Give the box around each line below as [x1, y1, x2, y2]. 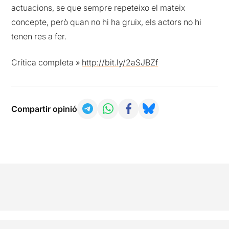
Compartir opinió [11, 103, 78, 114]
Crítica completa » [11, 57, 82, 67]
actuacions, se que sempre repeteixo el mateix [11, 3, 186, 13]
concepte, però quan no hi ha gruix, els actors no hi [11, 17, 202, 28]
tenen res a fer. [11, 31, 67, 42]
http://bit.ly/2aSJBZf [82, 57, 158, 67]
